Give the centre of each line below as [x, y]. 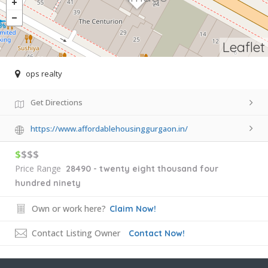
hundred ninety [48, 183]
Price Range [38, 168]
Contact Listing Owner [76, 233]
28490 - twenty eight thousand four [142, 168]
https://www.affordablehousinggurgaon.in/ [109, 129]
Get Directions [57, 103]
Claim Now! [133, 208]
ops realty [44, 74]
